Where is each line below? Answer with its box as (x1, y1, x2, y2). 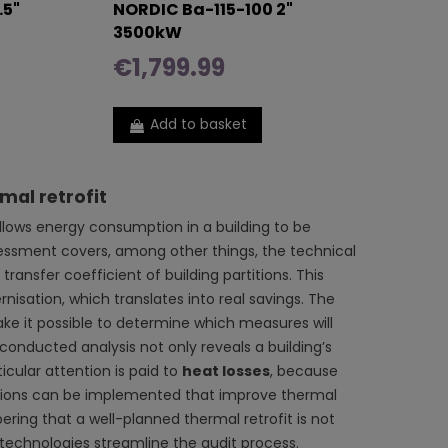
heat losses (181, 360, 270, 381)
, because (269, 360, 338, 381)
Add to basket (150, 114, 248, 135)
